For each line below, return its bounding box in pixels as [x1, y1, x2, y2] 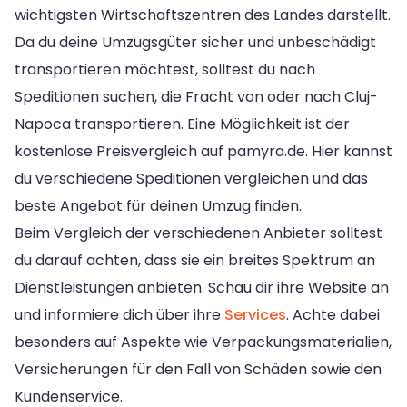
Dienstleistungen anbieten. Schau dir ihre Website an [15, 276, 389, 298]
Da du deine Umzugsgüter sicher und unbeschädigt [15, 31, 376, 53]
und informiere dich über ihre [15, 303, 224, 325]
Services [224, 303, 286, 325]
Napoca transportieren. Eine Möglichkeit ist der [15, 113, 350, 134]
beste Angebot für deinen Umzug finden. [15, 194, 302, 216]
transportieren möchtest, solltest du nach [15, 58, 315, 80]
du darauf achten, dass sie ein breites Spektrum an [15, 249, 375, 271]
